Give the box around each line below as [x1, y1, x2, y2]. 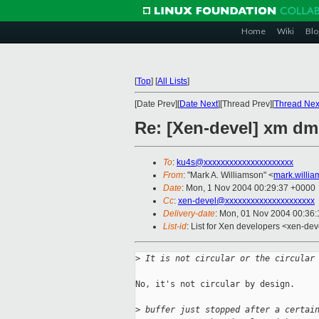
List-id [163, 221, 187, 232]
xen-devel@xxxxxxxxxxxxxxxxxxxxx [178, 196, 315, 206]
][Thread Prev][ [218, 99, 274, 109]
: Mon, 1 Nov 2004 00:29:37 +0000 [182, 183, 315, 194]
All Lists [157, 76, 187, 86]
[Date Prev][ [135, 99, 179, 109]
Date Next [179, 99, 218, 109]
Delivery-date [163, 209, 215, 219]
